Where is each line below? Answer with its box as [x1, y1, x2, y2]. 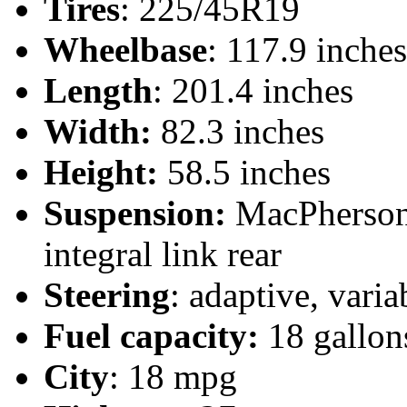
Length [44, 71, 153, 111]
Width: [44, 112, 161, 152]
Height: [44, 153, 167, 193]
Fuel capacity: [44, 316, 268, 356]
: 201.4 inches [153, 71, 353, 111]
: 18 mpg [109, 357, 237, 397]
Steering [44, 275, 170, 315]
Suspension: [44, 194, 235, 233]
